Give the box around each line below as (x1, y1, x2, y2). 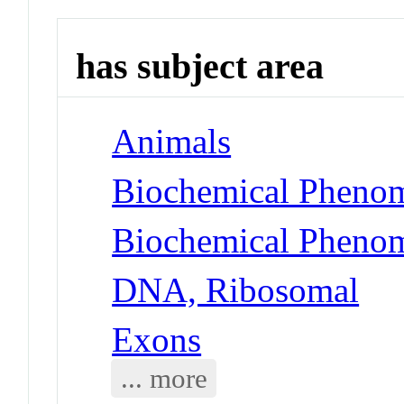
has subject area (76, 46, 325, 87)
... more (120, 362, 207, 394)
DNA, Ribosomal (112, 270, 360, 309)
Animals (112, 121, 232, 161)
